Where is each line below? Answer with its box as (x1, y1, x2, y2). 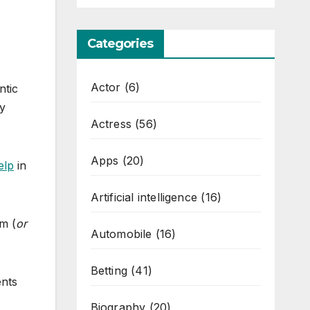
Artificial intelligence (90, 190, 198, 204)
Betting (90, 264, 127, 277)
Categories (86, 36, 154, 51)
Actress (90, 117, 131, 131)
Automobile (90, 227, 152, 241)
